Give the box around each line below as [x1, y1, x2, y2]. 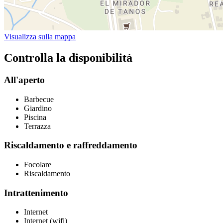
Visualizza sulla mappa [4, 32, 76, 41]
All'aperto [4, 74, 45, 85]
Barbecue [24, 95, 54, 104]
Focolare [24, 160, 51, 169]
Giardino [24, 104, 52, 112]
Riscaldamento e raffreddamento [4, 140, 137, 151]
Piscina [24, 112, 46, 121]
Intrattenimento [4, 187, 68, 198]
